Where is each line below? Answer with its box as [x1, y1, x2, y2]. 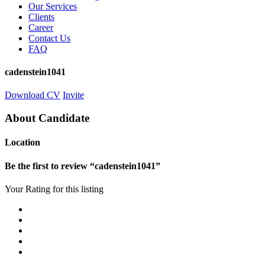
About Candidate [5, 112, 89, 125]
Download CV [5, 90, 60, 101]
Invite [63, 90, 84, 101]
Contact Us [28, 33, 70, 43]
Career [28, 22, 53, 33]
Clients [28, 11, 54, 22]
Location [5, 137, 40, 148]
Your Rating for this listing [5, 183, 104, 194]
